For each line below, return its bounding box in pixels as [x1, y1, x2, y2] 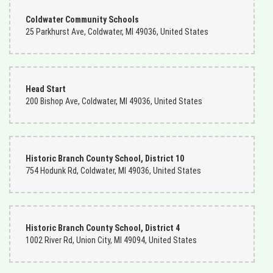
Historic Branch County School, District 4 [26, 223, 180, 233]
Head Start [26, 84, 66, 94]
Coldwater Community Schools [26, 15, 139, 24]
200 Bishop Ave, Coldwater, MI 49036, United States [26, 96, 202, 106]
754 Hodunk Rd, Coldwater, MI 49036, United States [26, 166, 201, 175]
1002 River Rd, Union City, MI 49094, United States [26, 235, 197, 245]
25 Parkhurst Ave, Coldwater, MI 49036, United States [26, 27, 208, 37]
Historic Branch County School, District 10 [26, 154, 184, 163]
